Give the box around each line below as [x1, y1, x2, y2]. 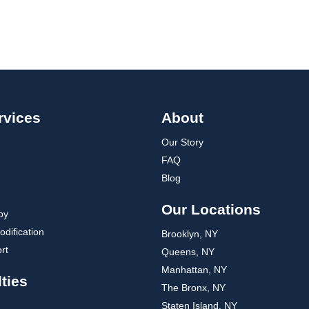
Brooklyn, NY [161, 228, 218, 239]
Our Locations [161, 201, 261, 217]
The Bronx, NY [161, 282, 226, 293]
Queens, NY [161, 246, 215, 257]
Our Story [161, 137, 203, 148]
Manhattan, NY [161, 264, 227, 275]
